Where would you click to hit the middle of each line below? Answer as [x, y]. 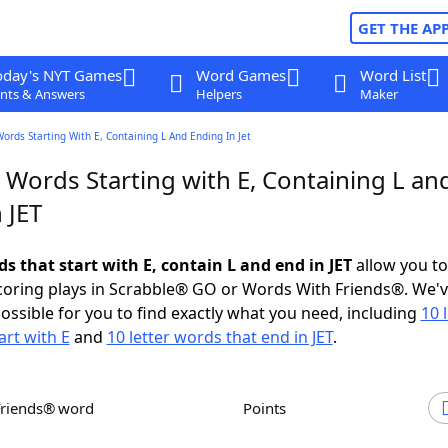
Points [269, 408]
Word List [392, 75]
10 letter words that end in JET [219, 337]
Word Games [240, 75]
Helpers [218, 94]
